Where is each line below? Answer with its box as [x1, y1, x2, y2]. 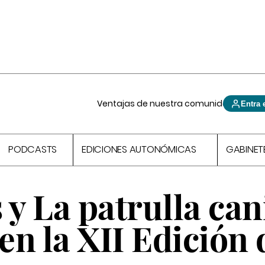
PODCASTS [8, 143, 57, 157]
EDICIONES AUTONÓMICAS [82, 143, 196, 157]
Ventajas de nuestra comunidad [97, 98, 235, 109]
